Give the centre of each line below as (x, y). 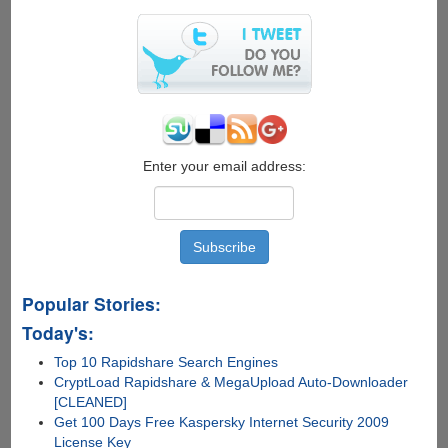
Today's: (57, 332)
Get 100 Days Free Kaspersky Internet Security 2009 (222, 421)
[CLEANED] (91, 401)
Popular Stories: (91, 303)
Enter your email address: (224, 165)
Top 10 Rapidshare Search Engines (166, 361)
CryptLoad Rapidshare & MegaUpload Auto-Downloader (231, 381)
